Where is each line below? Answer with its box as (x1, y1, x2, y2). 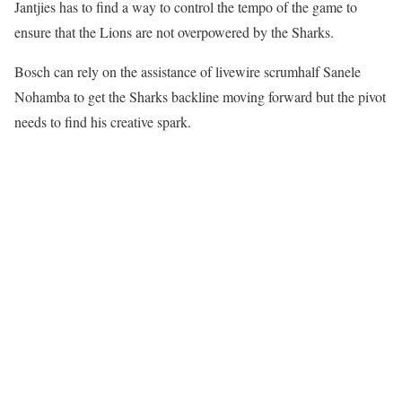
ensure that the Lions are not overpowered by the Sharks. (14, 22, 334, 41)
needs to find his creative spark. (14, 111, 191, 131)
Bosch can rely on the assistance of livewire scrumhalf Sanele (14, 61, 361, 81)
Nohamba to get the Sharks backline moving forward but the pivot (14, 86, 386, 106)
